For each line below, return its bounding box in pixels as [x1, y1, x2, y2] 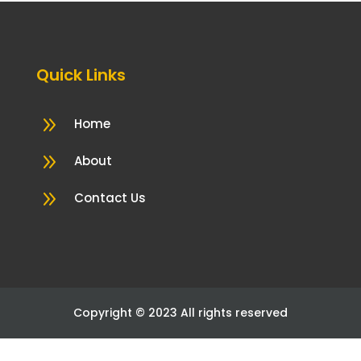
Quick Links [35, 64, 126, 87]
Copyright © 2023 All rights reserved [73, 305, 288, 322]
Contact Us [73, 189, 146, 207]
